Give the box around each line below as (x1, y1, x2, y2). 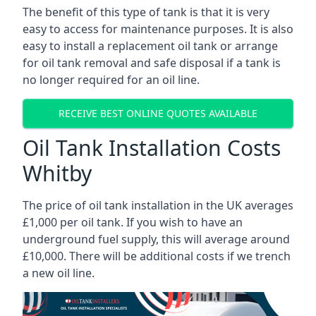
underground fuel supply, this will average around (23, 231, 290, 247)
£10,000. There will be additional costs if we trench (23, 248, 291, 264)
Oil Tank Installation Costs (23, 133, 281, 162)
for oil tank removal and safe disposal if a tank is (23, 54, 281, 71)
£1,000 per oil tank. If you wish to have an (23, 214, 243, 230)
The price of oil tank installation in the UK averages (23, 197, 293, 213)
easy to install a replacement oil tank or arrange (23, 37, 278, 54)
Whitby (23, 158, 92, 188)
